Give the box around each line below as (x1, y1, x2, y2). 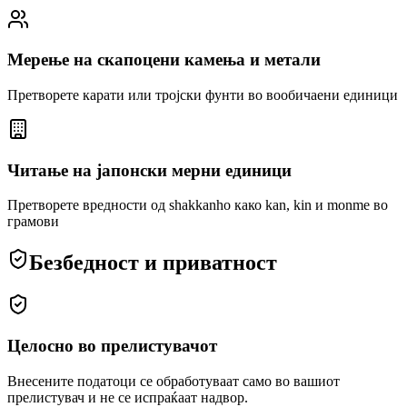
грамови (7, 213, 59, 230)
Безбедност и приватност (29, 251, 277, 275)
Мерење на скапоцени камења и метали (7, 50, 321, 70)
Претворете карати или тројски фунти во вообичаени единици (7, 87, 398, 104)
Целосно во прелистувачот (7, 336, 217, 355)
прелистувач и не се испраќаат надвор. (7, 389, 248, 405)
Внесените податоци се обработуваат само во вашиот (7, 372, 340, 389)
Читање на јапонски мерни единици (7, 160, 292, 180)
